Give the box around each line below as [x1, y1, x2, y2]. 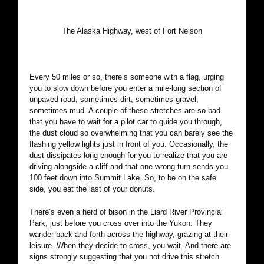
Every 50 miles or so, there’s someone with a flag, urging [29, 72, 224, 82]
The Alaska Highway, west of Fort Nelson [62, 27, 202, 36]
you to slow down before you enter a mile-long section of [29, 84, 222, 93]
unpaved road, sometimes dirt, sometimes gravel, [29, 95, 199, 104]
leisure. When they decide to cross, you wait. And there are [29, 241, 231, 250]
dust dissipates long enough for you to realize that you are [29, 151, 227, 160]
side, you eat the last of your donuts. [29, 184, 155, 194]
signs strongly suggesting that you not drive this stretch [29, 252, 219, 262]
